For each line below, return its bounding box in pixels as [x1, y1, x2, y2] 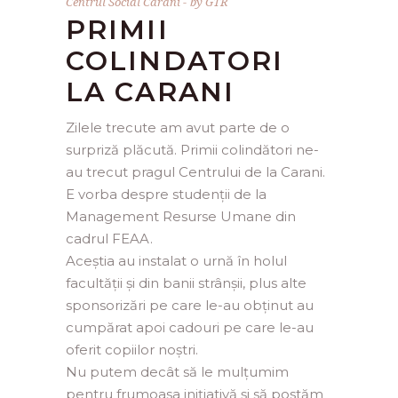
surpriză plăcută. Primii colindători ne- [66, 140, 319, 158]
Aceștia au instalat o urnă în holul [66, 251, 287, 269]
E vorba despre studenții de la [66, 185, 267, 203]
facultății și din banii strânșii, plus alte [66, 274, 306, 291]
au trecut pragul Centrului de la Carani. [66, 163, 325, 180]
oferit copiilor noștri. [66, 340, 198, 358]
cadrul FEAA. [66, 229, 153, 247]
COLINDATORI [66, 44, 284, 77]
